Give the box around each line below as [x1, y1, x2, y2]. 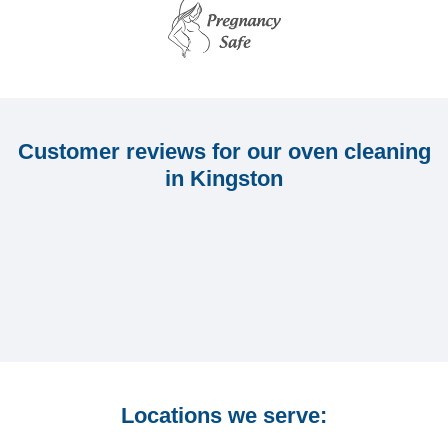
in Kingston [165, 165, 283, 191]
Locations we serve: [121, 402, 327, 428]
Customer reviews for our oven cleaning [17, 138, 431, 164]
